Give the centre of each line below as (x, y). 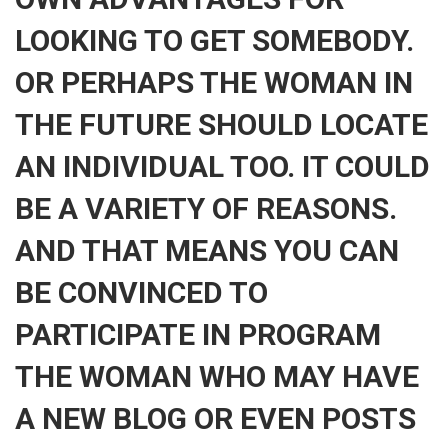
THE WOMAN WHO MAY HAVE (217, 376)
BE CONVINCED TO (141, 292)
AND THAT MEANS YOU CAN (207, 250)
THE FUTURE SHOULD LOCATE (221, 124)
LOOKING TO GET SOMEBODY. (214, 40)
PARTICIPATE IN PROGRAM (198, 334)
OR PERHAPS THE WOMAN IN (214, 82)
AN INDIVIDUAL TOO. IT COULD (222, 166)
